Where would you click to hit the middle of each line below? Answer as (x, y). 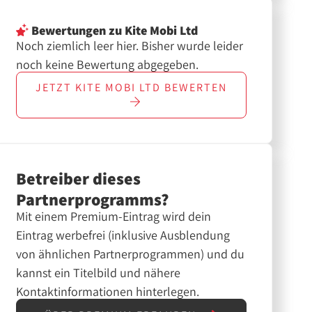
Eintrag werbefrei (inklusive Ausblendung (123, 235)
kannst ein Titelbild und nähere (98, 273)
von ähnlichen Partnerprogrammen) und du (130, 254)
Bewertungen (67, 30)
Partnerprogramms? (92, 200)
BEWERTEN (194, 88)
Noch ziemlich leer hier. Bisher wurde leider (129, 45)
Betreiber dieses (78, 179)
